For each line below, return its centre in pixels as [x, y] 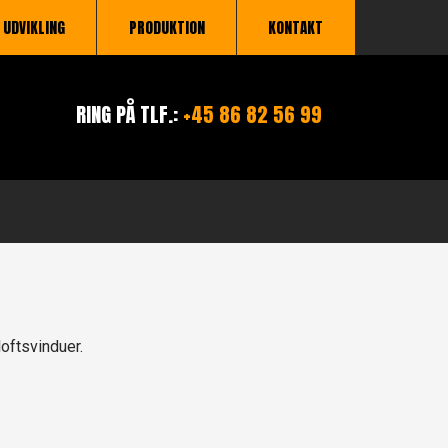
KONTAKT [296, 27]
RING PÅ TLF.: [127, 115]
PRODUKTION [166, 27]
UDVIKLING [33, 27]
